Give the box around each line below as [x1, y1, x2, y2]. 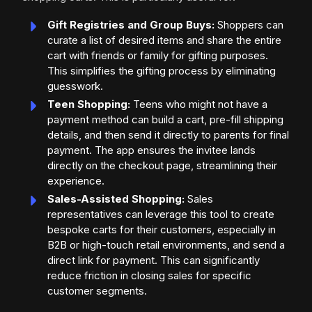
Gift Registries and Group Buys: [47, 18, 214, 32]
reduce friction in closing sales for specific [47, 269, 251, 283]
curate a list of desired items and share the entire [47, 33, 281, 47]
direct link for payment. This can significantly [47, 253, 260, 267]
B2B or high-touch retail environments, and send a [47, 238, 285, 252]
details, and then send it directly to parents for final [47, 128, 289, 142]
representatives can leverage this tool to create [47, 208, 274, 221]
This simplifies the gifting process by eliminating [47, 64, 276, 78]
